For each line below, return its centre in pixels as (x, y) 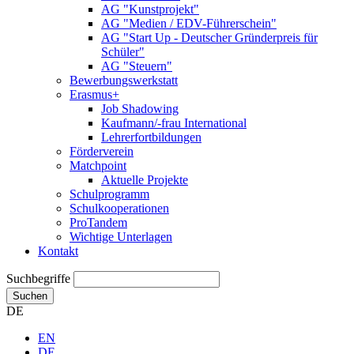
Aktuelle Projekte (145, 180)
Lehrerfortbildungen (151, 137)
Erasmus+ (94, 95)
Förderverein (102, 152)
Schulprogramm (109, 194)
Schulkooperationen (119, 209)
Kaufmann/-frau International (174, 123)
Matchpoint (98, 166)
